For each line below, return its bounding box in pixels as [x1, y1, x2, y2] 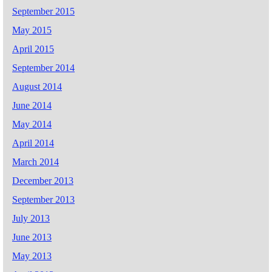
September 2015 [12, 6, 75, 17]
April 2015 [12, 44, 54, 55]
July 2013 [12, 213, 50, 224]
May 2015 [12, 25, 52, 36]
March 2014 [12, 157, 59, 168]
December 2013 [12, 175, 73, 186]
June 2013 [12, 232, 52, 243]
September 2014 [12, 63, 75, 73]
